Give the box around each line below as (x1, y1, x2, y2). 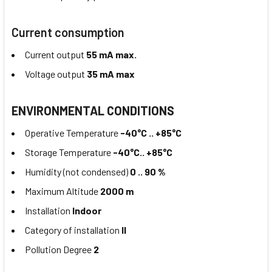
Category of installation (25, 224, 121, 236)
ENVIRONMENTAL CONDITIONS (12, 103, 174, 118)
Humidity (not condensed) (25, 166, 128, 178)
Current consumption (12, 25, 124, 40)
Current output (25, 49, 86, 61)
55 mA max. (86, 49, 137, 61)
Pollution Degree (25, 243, 92, 256)
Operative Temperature (25, 127, 120, 139)
